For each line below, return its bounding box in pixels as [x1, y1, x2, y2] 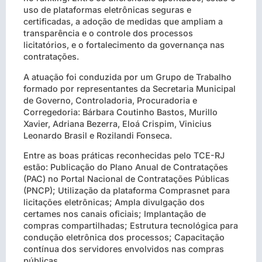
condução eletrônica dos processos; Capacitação [23, 232, 225, 243]
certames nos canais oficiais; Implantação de [23, 209, 206, 219]
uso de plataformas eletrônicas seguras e [23, 5, 191, 15]
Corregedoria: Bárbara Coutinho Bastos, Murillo [23, 106, 218, 117]
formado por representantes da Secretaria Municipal [23, 83, 236, 94]
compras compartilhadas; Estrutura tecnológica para [23, 220, 238, 231]
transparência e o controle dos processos [23, 28, 193, 39]
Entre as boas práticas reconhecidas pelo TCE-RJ [23, 150, 225, 161]
